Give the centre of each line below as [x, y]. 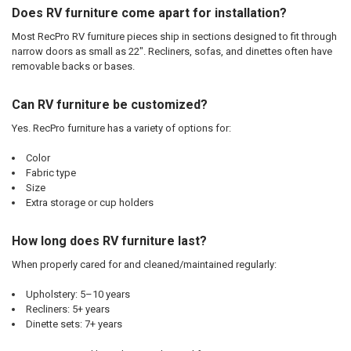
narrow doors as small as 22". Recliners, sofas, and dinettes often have [172, 52]
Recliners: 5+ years [67, 309]
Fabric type [51, 173]
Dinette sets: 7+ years [74, 324]
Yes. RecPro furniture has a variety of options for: [121, 128]
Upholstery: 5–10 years [78, 295]
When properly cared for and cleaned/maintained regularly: [144, 264]
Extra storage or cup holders [89, 203]
